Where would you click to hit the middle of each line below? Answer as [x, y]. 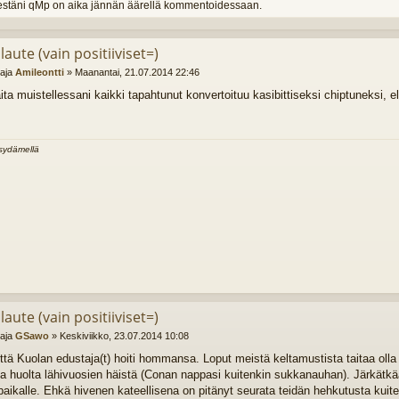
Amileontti [39, 73]
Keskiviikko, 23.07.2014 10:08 [124, 336]
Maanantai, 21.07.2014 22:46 [137, 73]
